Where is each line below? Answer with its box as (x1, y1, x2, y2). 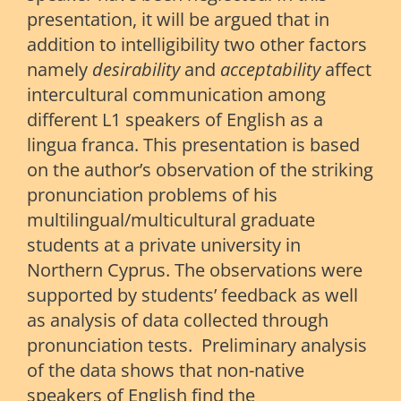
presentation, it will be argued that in (27, 7, 329, 32)
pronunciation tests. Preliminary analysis (27, 333, 367, 358)
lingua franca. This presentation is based (27, 132, 360, 158)
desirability (92, 57, 180, 82)
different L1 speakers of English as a (27, 107, 323, 132)
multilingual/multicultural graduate (27, 208, 315, 233)
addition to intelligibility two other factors (27, 32, 367, 57)
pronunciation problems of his (27, 183, 277, 208)
